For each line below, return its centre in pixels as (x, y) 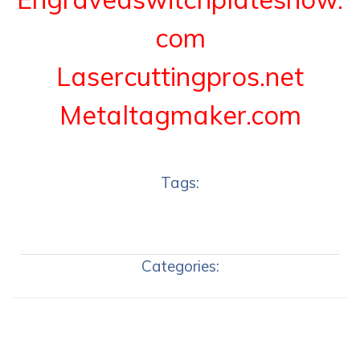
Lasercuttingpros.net (180, 76)
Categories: (180, 266)
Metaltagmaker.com (180, 115)
